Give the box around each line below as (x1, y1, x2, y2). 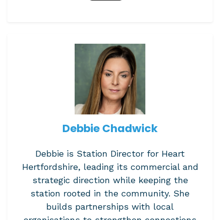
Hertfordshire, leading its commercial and (22, 162, 198, 172)
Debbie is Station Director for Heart (35, 148, 185, 159)
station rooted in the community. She (30, 188, 190, 198)
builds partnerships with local (46, 201, 174, 212)
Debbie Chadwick (62, 121, 158, 136)
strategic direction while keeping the (32, 175, 188, 185)
